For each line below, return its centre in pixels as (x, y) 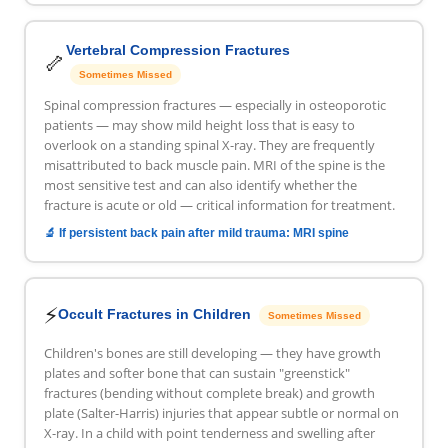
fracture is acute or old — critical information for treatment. (219, 205)
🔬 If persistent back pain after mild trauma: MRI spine (196, 233)
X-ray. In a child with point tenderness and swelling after (209, 433)
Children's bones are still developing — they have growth (212, 353)
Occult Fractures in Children (156, 314)
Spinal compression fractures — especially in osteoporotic (214, 105)
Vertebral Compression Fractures (177, 50)
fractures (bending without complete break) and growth (209, 393)
